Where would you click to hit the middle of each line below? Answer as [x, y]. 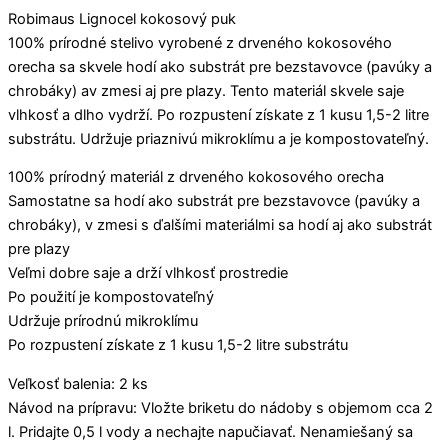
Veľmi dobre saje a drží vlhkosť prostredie [148, 273]
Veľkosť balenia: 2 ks [78, 383]
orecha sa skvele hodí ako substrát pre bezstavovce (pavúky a [220, 66]
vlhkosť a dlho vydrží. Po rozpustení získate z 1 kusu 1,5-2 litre [218, 114]
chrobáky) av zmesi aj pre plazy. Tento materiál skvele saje [206, 90]
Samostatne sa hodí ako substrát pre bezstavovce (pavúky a [214, 201]
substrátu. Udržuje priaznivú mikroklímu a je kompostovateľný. [218, 138]
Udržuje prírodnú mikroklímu [103, 321]
